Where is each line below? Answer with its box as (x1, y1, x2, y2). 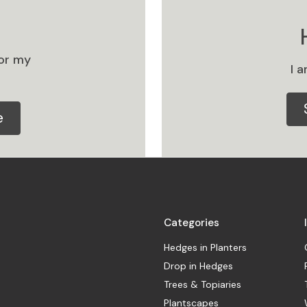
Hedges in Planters (164, 241, 247, 254)
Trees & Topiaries (164, 278, 242, 291)
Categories (164, 216, 220, 230)
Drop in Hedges (164, 259, 234, 272)
